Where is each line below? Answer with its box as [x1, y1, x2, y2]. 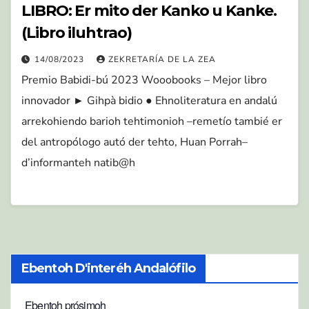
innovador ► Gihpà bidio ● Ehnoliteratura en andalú [21, 93, 277, 109]
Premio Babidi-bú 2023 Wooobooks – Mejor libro [21, 72, 267, 88]
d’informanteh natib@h [21, 155, 135, 171]
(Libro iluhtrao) [21, 23, 132, 43]
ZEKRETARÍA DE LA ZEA [108, 54, 216, 66]
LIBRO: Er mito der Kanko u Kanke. [21, 1, 277, 21]
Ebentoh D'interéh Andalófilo [21, 260, 195, 276]
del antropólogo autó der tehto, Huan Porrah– [21, 134, 248, 150]
